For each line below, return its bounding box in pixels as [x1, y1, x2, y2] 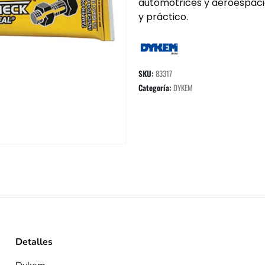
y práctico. [138, 10, 188, 24]
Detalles [15, 235, 53, 248]
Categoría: [138, 81, 173, 93]
